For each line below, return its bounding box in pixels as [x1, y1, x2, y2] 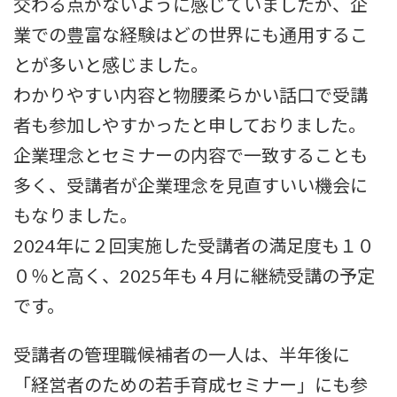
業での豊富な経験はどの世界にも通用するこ [13, 24, 368, 46]
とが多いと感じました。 [13, 54, 208, 76]
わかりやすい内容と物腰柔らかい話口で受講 [13, 84, 368, 106]
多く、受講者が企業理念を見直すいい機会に [13, 175, 368, 197]
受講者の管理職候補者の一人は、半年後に [13, 344, 350, 366]
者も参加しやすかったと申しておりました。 [13, 114, 366, 136]
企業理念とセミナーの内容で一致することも [13, 144, 368, 167]
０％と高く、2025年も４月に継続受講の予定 [13, 265, 375, 287]
